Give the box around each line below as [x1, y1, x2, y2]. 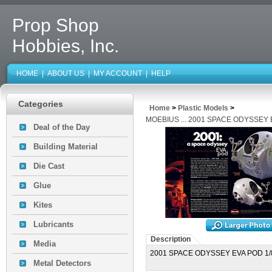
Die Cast [33, 161, 64, 171]
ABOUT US [47, 69, 84, 78]
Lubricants [33, 220, 73, 229]
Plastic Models [178, 104, 228, 112]
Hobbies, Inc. [12, 36, 119, 56]
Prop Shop [12, 15, 99, 35]
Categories [18, 99, 63, 109]
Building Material [33, 142, 98, 151]
